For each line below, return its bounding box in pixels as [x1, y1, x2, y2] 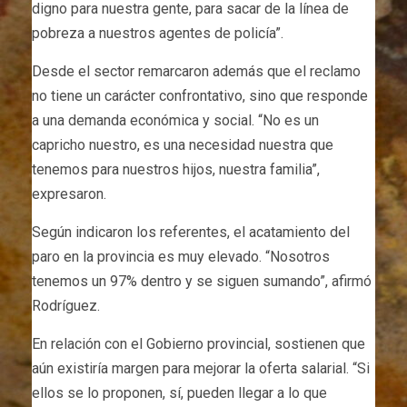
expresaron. [32, 185, 106, 203]
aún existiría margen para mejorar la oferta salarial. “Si [32, 360, 370, 378]
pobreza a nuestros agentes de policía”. [32, 25, 283, 43]
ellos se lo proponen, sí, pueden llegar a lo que [32, 384, 327, 402]
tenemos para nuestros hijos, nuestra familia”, [32, 161, 320, 179]
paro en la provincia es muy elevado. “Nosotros [32, 248, 330, 266]
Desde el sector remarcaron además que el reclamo [32, 63, 361, 81]
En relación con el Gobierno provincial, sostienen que [32, 335, 365, 353]
